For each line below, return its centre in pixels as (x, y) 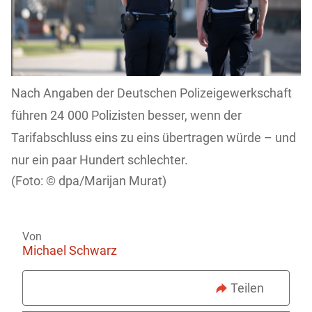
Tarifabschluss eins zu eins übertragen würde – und (154, 138)
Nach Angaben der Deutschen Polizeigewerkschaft (151, 93)
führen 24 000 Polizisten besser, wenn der (126, 116)
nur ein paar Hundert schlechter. (100, 160)
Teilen (247, 288)
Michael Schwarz (70, 251)
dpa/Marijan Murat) (112, 181)
